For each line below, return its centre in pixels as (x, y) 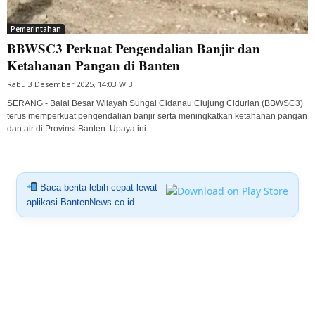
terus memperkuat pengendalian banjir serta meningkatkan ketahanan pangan (157, 116)
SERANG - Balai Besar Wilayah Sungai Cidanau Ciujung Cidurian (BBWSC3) (155, 103)
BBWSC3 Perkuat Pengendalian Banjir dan (134, 48)
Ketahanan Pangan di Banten (94, 65)
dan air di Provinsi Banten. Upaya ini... (80, 128)
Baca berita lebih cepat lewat (97, 187)
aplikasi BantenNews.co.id (80, 202)
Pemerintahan (36, 28)
